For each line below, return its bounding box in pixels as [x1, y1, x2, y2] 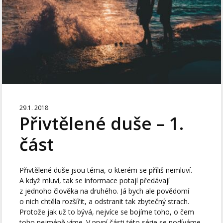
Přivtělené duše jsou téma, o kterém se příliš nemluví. [19, 165, 193, 175]
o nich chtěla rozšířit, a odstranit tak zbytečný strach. [19, 196, 190, 206]
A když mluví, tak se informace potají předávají [19, 175, 170, 185]
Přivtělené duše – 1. [19, 111, 184, 135]
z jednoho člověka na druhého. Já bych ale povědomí [19, 186, 190, 196]
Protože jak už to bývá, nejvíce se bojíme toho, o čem [19, 207, 195, 217]
